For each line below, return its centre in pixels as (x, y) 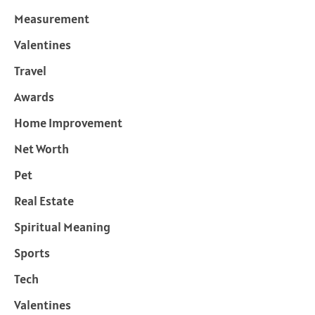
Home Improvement (68, 123)
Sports (32, 253)
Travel (30, 71)
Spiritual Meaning (62, 227)
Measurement (52, 19)
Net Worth (41, 149)
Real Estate (44, 201)
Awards (34, 97)
